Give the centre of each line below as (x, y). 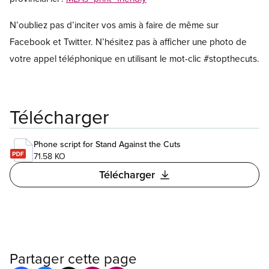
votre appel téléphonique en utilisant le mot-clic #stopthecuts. (134, 59)
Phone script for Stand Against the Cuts (107, 144)
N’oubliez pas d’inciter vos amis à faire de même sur (114, 25)
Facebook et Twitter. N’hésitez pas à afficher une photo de (128, 42)
